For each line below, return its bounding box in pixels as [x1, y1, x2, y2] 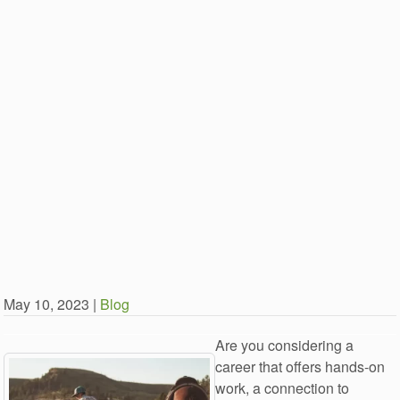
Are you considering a [215, 335, 354, 355]
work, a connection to [215, 378, 350, 398]
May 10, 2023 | [4, 294, 101, 314]
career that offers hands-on [215, 356, 386, 377]
